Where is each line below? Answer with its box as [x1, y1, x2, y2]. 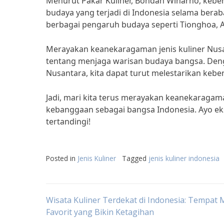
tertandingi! [46, 116, 90, 127]
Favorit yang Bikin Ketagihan [46, 206, 154, 217]
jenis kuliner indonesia [148, 153, 219, 163]
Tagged [122, 153, 148, 163]
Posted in [46, 153, 77, 163]
